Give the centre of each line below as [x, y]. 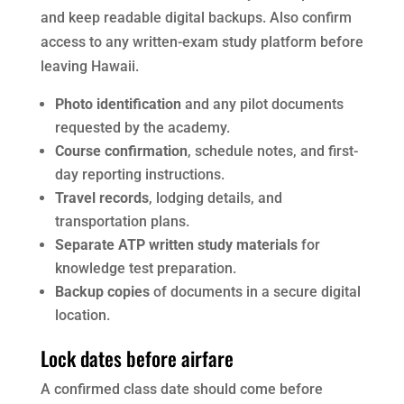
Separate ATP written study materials [176, 245]
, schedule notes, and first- [272, 151]
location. [82, 316]
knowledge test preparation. [145, 269]
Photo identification [118, 105]
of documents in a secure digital [255, 292]
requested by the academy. [142, 128]
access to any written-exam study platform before [202, 42]
